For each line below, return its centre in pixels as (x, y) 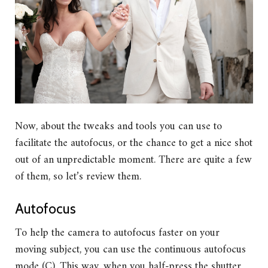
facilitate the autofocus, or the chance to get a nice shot (134, 143)
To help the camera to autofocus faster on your (117, 233)
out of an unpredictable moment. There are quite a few (133, 160)
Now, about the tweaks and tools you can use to (118, 126)
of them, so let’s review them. (78, 176)
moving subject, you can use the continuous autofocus (130, 249)
